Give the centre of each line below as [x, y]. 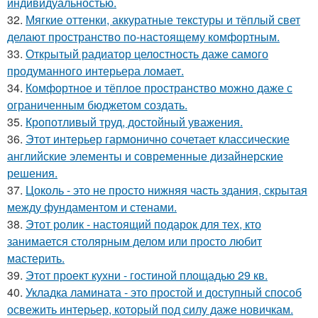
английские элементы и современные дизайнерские [145, 155]
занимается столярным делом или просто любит [135, 241]
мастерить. [36, 258]
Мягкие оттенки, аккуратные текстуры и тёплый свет [163, 19]
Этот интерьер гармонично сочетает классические [158, 138]
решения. [32, 172]
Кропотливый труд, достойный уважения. [134, 121]
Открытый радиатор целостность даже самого [147, 53]
